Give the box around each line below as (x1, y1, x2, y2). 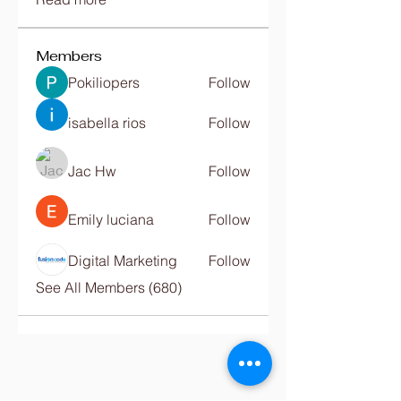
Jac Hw (68, 162, 116, 180)
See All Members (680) (36, 278, 182, 296)
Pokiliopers (68, 73, 140, 91)
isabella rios (68, 114, 146, 132)
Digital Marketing (68, 252, 177, 269)
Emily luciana (68, 210, 154, 228)
